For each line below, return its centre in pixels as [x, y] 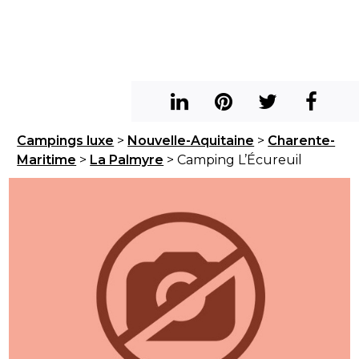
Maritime [47, 160]
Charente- [302, 141]
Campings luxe [66, 141]
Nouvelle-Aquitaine [191, 141]
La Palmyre [127, 160]
